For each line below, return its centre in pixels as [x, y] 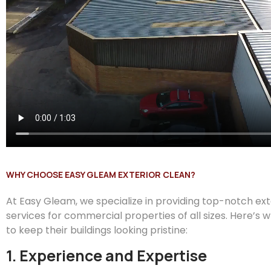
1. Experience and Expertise [106, 256]
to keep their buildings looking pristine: [97, 230]
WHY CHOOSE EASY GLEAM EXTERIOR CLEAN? [101, 174]
